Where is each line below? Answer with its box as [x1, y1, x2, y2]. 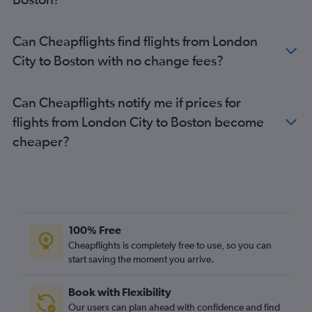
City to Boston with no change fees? [13, 52, 224, 69]
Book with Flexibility [68, 286, 171, 299]
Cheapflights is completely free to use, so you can [68, 240, 272, 251]
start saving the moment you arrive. [68, 253, 214, 265]
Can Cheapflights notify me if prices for [13, 94, 241, 111]
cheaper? [13, 133, 70, 150]
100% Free [68, 224, 121, 237]
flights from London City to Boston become [13, 114, 264, 130]
